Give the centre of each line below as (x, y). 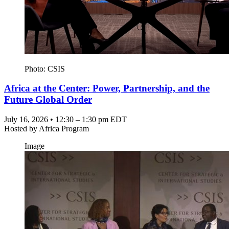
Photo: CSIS (45, 68)
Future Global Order (48, 100)
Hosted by (21, 129)
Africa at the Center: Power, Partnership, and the (107, 88)
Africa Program (64, 129)
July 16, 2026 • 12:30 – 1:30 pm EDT (65, 120)
